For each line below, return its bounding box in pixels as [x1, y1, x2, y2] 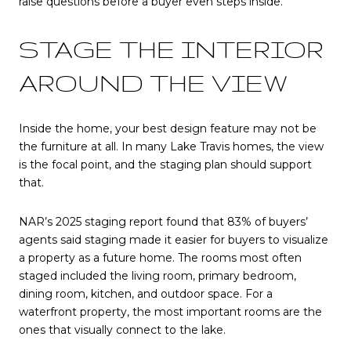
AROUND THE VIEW [19, 68, 288, 96]
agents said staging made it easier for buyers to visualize [19, 233, 328, 248]
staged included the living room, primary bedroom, [19, 269, 296, 284]
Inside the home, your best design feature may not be [19, 121, 317, 136]
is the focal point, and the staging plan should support [19, 157, 312, 172]
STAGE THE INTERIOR [19, 34, 324, 63]
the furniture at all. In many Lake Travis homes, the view [19, 139, 324, 154]
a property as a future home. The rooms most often [19, 251, 302, 266]
